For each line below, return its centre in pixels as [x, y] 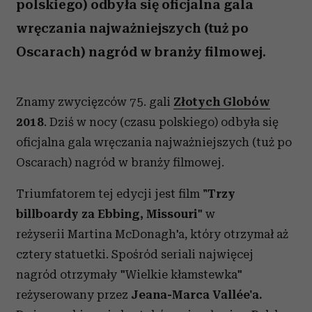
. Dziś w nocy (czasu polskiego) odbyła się [161, 122]
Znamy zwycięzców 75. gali [95, 102]
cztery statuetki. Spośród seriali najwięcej [135, 254]
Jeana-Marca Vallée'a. [196, 295]
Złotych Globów [222, 102]
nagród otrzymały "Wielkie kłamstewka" [129, 274]
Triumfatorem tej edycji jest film [109, 194]
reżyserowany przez [73, 295]
